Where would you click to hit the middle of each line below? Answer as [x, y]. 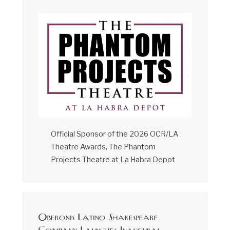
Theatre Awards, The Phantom [103, 147]
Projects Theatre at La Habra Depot [113, 159]
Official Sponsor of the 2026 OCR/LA [114, 134]
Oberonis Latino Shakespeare [98, 218]
